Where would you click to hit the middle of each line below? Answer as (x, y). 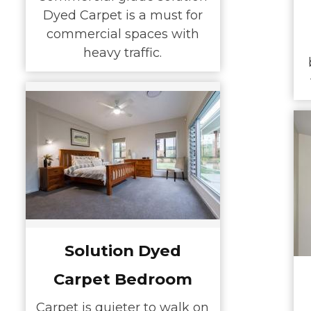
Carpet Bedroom (123, 279)
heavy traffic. (123, 53)
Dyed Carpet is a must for (123, 16)
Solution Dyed (123, 250)
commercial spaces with (123, 34)
